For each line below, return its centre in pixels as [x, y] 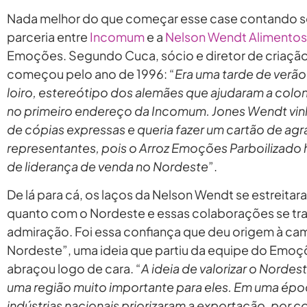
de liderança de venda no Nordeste [108, 166]
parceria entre [48, 36]
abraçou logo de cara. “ [74, 268]
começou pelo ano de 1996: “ [91, 73]
